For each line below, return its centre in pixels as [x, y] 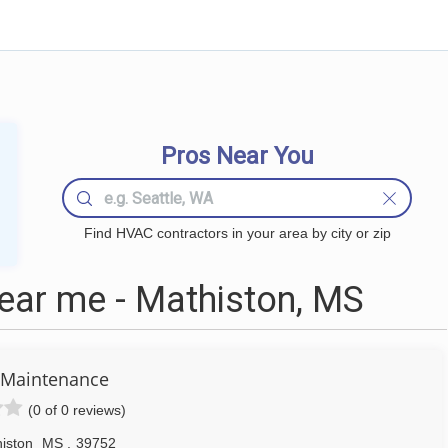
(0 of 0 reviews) [77, 410]
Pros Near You [237, 156]
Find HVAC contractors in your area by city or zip [237, 233]
